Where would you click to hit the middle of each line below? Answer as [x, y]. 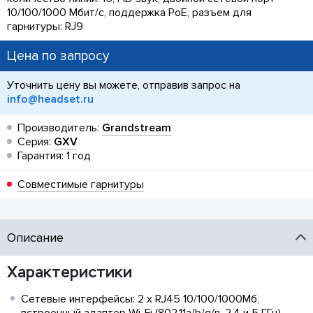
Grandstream [137, 128]
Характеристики [70, 272]
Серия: [36, 141]
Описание [35, 237]
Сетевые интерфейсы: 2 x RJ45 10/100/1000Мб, [140, 299]
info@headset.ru [50, 99]
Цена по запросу [58, 56]
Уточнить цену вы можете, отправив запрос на [124, 85]
